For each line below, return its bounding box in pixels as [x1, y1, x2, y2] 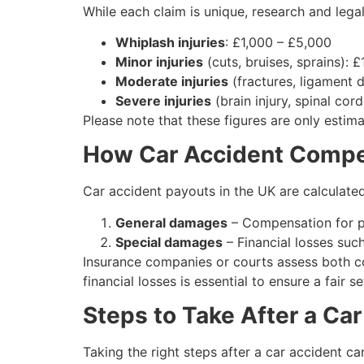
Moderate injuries [115, 72, 228, 89]
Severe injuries [115, 92, 211, 109]
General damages [115, 214, 227, 231]
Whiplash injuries [115, 33, 225, 50]
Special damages [115, 233, 223, 250]
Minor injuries [115, 53, 203, 70]
